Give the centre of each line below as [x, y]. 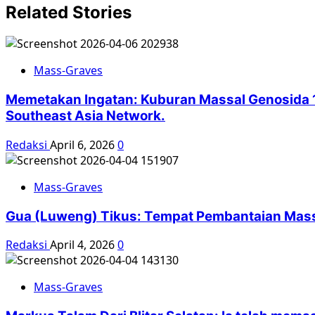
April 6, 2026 [84, 144]
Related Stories [69, 12]
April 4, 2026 [84, 245]
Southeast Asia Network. [85, 116]
